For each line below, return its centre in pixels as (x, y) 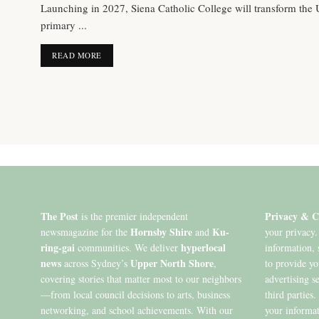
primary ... (64, 25)
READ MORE (77, 55)
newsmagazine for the (85, 232)
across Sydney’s (96, 263)
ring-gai (58, 247)
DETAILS (119, 54)
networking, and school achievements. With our (137, 310)
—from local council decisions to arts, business (135, 294)
